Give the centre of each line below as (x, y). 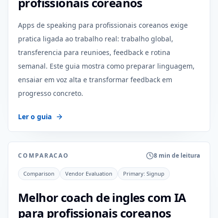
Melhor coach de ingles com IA (102, 197)
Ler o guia (35, 117)
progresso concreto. (51, 93)
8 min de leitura (177, 155)
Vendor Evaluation (89, 173)
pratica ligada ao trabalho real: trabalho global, (96, 39)
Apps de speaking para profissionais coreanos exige (103, 25)
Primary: (135, 173)
